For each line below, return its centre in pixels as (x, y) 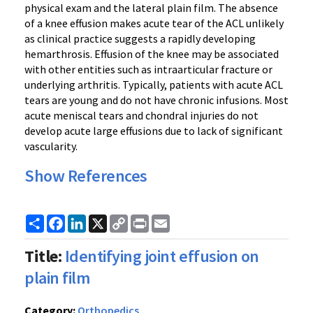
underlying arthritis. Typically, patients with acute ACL (154, 85)
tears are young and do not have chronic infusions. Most (156, 100)
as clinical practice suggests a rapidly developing (140, 38)
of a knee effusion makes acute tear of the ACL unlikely (154, 23)
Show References (86, 176)
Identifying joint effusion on (162, 256)
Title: (43, 256)
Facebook (89, 220)
